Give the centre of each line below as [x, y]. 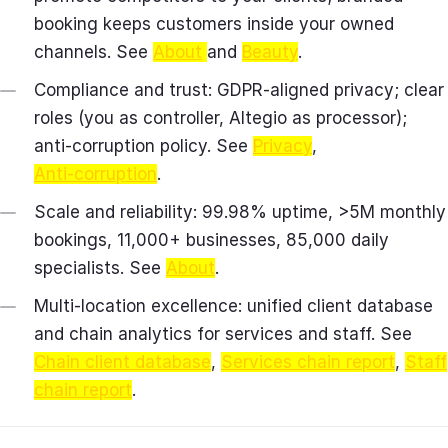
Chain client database [122, 361]
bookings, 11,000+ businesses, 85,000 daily [211, 239]
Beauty [270, 51]
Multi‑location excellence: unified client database [233, 305]
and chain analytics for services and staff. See [223, 333]
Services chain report [308, 361]
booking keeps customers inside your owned [214, 23]
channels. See [93, 51]
